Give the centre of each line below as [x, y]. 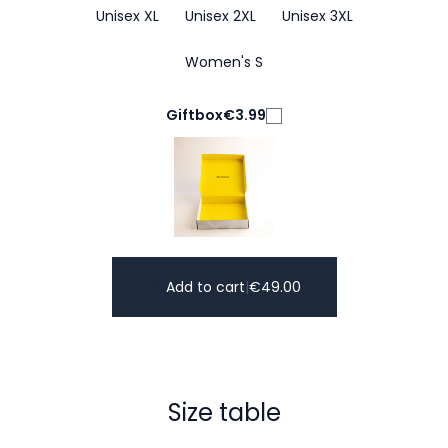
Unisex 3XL [317, 16]
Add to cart [205, 287]
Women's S [224, 62]
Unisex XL [127, 16]
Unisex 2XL [220, 16]
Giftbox [194, 115]
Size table [224, 412]
